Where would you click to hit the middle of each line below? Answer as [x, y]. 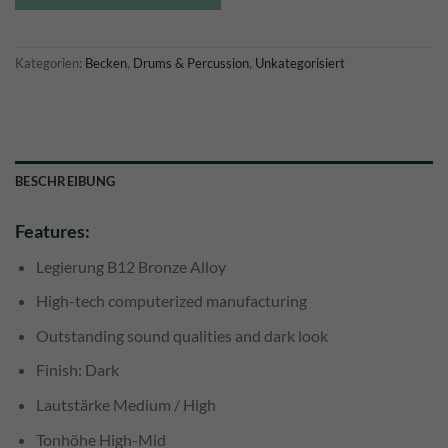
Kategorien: [50, 62]
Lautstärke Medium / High [125, 404]
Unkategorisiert [300, 62]
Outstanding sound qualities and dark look [181, 335]
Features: [52, 230]
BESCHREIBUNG [65, 180]
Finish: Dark [77, 370]
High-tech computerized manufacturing [171, 301]
